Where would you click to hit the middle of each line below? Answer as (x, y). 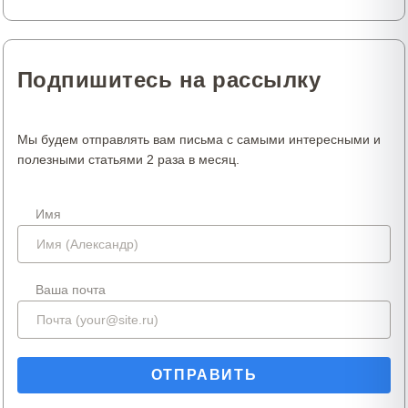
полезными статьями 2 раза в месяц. (128, 159)
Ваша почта (71, 290)
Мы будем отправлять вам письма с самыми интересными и (199, 139)
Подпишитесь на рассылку (169, 80)
